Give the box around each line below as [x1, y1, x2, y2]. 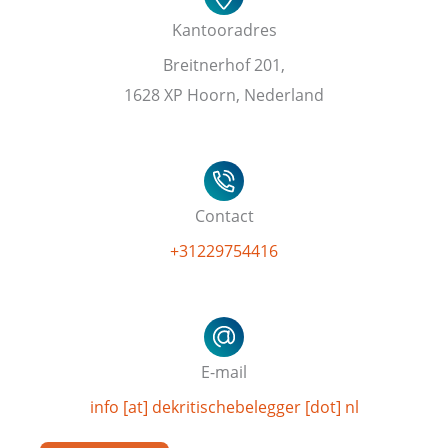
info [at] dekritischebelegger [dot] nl [89, 394, 359, 418]
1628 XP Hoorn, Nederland [124, 82, 324, 106]
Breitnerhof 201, [163, 52, 285, 76]
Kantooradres [171, 17, 277, 41]
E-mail [201, 359, 247, 383]
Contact [194, 203, 254, 227]
